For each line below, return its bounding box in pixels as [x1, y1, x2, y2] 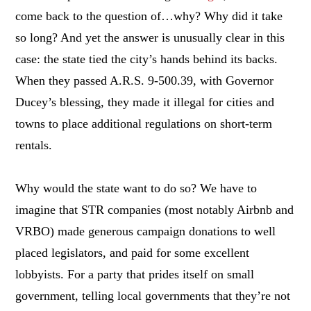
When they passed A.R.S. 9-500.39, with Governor [15, 73, 274, 87]
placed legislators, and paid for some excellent [15, 245, 250, 260]
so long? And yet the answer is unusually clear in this [15, 30, 285, 44]
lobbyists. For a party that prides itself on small [15, 267, 255, 281]
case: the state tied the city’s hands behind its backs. [15, 51, 278, 66]
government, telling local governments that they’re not [15, 288, 291, 303]
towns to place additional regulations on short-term [15, 116, 273, 131]
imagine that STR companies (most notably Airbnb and [15, 202, 294, 217]
